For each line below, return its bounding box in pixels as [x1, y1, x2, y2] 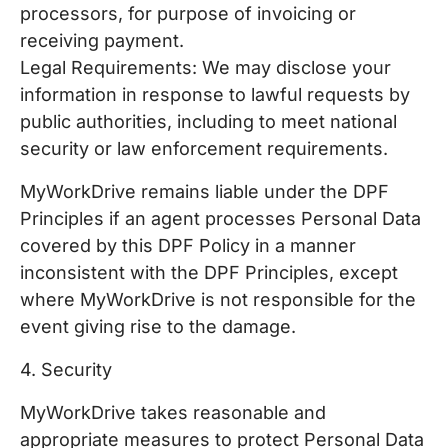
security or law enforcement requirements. [20, 138, 388, 159]
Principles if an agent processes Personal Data [20, 208, 421, 229]
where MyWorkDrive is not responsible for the [20, 289, 416, 310]
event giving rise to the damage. [20, 316, 296, 337]
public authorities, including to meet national [20, 111, 397, 132]
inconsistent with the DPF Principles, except [20, 262, 398, 283]
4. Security [20, 359, 112, 380]
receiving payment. [20, 30, 184, 51]
